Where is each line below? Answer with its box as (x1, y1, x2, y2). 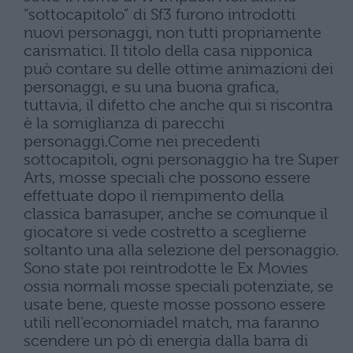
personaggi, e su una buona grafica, (24, 78, 279, 96)
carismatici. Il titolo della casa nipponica (24, 42, 313, 60)
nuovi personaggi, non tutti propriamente (24, 24, 321, 42)
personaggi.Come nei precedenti (24, 132, 260, 150)
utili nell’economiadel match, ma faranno (24, 314, 319, 332)
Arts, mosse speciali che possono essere (24, 169, 310, 187)
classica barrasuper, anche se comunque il (24, 205, 328, 223)
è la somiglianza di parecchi (24, 114, 225, 132)
